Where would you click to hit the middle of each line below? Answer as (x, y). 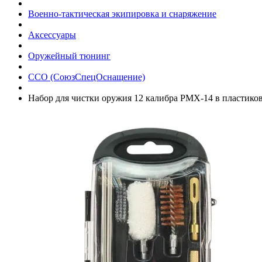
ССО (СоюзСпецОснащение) (87, 77)
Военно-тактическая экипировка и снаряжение (122, 13)
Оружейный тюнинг (69, 56)
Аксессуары (52, 35)
